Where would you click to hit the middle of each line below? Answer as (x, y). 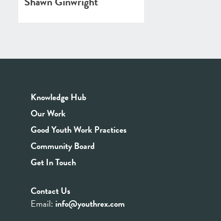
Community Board (63, 146)
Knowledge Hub (58, 97)
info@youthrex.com (90, 203)
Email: (43, 203)
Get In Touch (53, 162)
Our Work (48, 113)
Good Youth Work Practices (79, 129)
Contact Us (51, 191)
